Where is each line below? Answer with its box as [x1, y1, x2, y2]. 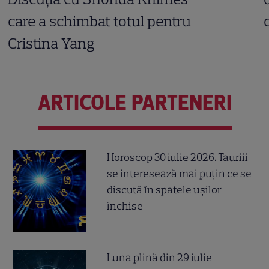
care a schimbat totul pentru [8, 11, 192, 30]
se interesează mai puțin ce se [107, 167, 252, 181]
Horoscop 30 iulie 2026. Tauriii [107, 151, 249, 165]
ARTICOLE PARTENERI [37, 90, 232, 116]
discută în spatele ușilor [107, 183, 222, 197]
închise [107, 199, 144, 213]
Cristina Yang [8, 34, 95, 52]
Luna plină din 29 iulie [107, 251, 213, 265]
